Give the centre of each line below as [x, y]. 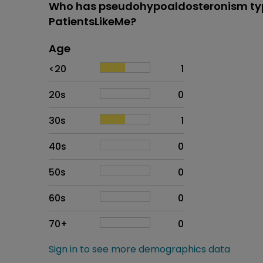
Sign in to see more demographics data [139, 249]
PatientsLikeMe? [92, 22]
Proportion [98, 62]
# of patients [158, 62]
